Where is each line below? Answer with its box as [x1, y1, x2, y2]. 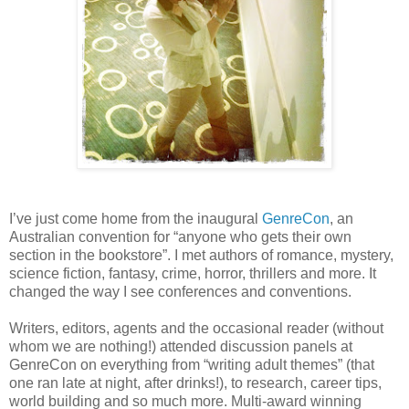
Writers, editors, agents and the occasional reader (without [9, 320, 383, 337]
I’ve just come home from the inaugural [9, 211, 262, 227]
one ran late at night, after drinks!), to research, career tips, [9, 375, 382, 392]
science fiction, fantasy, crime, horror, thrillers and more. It [9, 266, 376, 282]
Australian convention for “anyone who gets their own [9, 229, 351, 246]
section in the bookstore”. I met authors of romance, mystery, [9, 247, 393, 264]
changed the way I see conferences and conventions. [9, 284, 351, 300]
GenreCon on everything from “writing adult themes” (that [9, 357, 374, 373]
